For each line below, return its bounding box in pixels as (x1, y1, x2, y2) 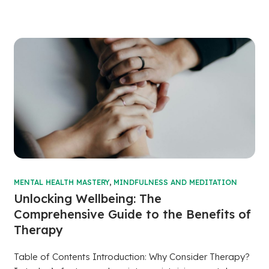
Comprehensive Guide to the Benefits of (13, 207, 251, 222)
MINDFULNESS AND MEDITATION (113, 178, 237, 187)
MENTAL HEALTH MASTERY (13, 178, 109, 187)
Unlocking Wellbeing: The (13, 191, 162, 207)
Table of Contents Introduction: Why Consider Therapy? (13, 251, 250, 263)
